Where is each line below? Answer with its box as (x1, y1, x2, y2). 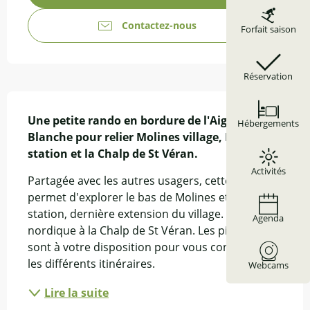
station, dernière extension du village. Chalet (28, 206, 259, 222)
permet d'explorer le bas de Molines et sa (28, 190, 244, 206)
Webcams (248, 259, 289, 272)
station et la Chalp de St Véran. (28, 146, 198, 162)
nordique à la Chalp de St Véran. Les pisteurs (28, 223, 261, 239)
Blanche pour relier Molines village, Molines (28, 129, 268, 145)
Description (7, 92, 55, 110)
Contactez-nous (122, 19, 197, 33)
